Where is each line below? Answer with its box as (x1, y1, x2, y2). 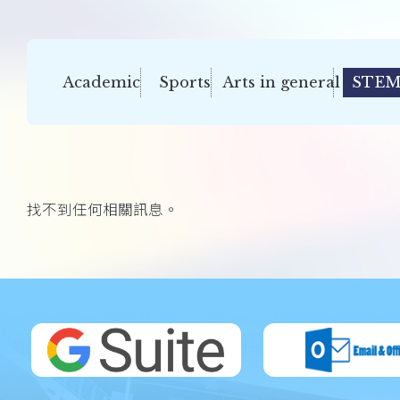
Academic (62, 72, 140, 91)
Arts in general (221, 72, 340, 91)
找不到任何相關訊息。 (27, 200, 179, 219)
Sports (159, 72, 211, 91)
